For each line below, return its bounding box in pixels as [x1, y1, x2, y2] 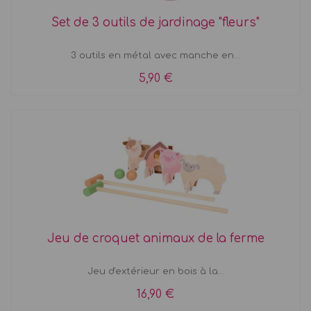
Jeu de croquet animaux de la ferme [47, 231, 264, 245]
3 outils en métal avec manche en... [71, 50, 240, 60]
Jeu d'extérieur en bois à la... [87, 266, 224, 276]
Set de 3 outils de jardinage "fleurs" [51, 15, 260, 29]
